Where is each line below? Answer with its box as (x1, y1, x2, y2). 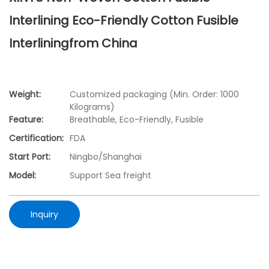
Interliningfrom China (9, 35, 138, 52)
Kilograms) (70, 101, 115, 113)
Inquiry (31, 208, 58, 220)
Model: (9, 169, 36, 182)
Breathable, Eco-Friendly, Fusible (70, 113, 204, 126)
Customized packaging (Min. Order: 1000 (70, 88, 239, 101)
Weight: (9, 88, 41, 101)
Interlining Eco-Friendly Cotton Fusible (9, 12, 238, 29)
